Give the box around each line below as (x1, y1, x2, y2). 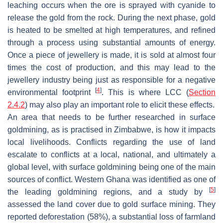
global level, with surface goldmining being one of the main (7, 163, 216, 172)
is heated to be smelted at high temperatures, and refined (7, 26, 216, 35)
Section (189, 88, 216, 97)
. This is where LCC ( (102, 88, 189, 97)
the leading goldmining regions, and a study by (7, 188, 209, 197)
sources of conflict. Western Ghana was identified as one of (7, 175, 216, 184)
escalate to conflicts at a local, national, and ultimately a (7, 150, 216, 159)
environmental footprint (7, 88, 96, 97)
